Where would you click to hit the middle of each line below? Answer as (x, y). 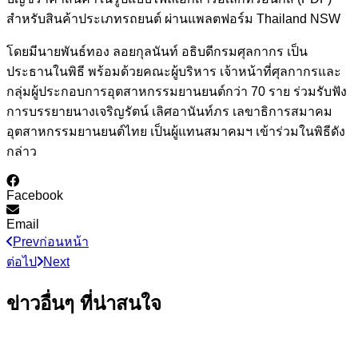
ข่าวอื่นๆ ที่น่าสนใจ (84, 303)
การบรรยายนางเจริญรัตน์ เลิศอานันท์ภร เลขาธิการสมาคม (169, 111)
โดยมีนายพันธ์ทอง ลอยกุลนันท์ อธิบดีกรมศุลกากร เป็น (157, 51)
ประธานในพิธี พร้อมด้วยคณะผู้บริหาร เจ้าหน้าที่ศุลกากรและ (174, 71)
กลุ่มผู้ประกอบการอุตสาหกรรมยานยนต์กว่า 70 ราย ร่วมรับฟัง (177, 91)
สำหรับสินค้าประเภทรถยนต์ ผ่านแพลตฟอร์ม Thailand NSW (173, 18)
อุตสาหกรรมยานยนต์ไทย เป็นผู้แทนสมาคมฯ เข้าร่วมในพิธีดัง (176, 131)
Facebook (35, 195)
